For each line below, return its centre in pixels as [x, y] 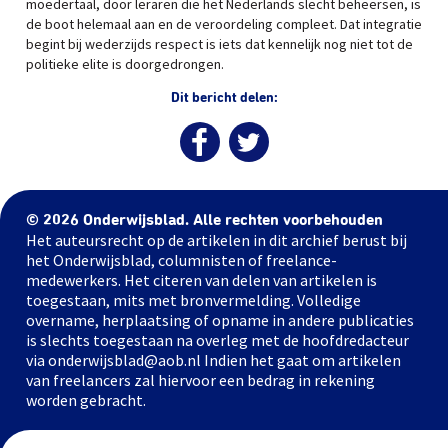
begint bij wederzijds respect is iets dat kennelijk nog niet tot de [219, 44]
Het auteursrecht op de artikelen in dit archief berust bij [216, 240]
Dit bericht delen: [224, 98]
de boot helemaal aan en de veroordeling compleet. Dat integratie [224, 24]
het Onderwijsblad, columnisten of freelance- [181, 260]
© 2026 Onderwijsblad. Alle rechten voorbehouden [204, 220]
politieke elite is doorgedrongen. [125, 64]
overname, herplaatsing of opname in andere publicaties [220, 320]
